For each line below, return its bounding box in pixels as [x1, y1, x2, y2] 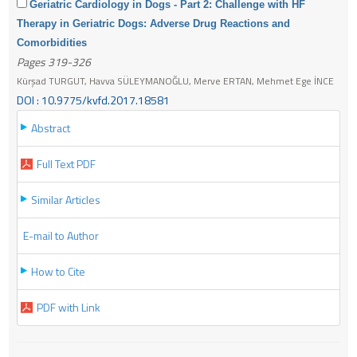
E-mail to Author [23, 226, 99, 244]
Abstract [31, 119, 70, 136]
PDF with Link [37, 298, 100, 316]
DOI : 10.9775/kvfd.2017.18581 [17, 91, 170, 108]
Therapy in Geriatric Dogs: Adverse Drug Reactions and [17, 17, 290, 29]
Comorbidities [17, 36, 87, 49]
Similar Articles [31, 190, 100, 208]
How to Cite [31, 262, 85, 280]
